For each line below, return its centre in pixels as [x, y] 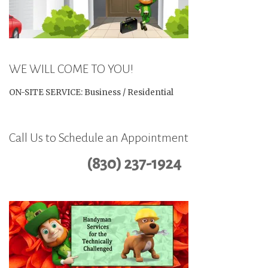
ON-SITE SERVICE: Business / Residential [91, 93]
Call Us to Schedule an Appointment [99, 138]
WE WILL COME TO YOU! [71, 69]
